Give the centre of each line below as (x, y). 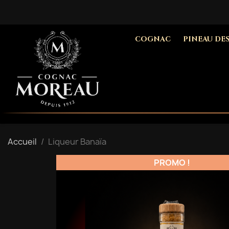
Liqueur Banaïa (77, 142)
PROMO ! (172, 163)
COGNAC (153, 39)
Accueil (22, 142)
